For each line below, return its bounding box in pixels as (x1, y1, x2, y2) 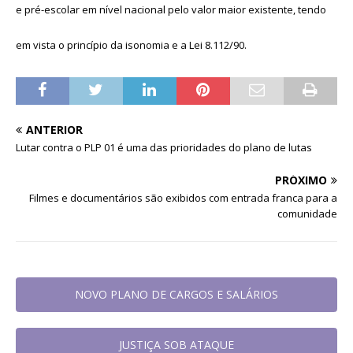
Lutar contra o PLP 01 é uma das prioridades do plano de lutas (16, 139, 312, 154)
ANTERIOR (26, 121, 83, 137)
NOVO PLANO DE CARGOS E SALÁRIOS (75, 286, 278, 302)
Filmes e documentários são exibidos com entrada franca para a (29, 190, 337, 205)
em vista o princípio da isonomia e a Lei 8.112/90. (16, 37, 247, 52)
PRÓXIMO (275, 172, 327, 188)
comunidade (277, 206, 337, 221)
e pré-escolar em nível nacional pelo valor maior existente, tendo (16, 2, 326, 17)
